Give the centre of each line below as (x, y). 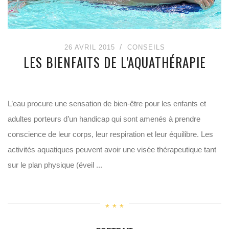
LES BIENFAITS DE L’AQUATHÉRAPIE (114, 62)
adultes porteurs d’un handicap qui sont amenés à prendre (104, 119)
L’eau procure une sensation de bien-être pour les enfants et (107, 104)
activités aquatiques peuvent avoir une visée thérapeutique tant (112, 150)
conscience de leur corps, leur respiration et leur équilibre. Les (110, 134)
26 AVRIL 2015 (89, 47)
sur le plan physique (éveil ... (55, 165)
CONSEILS (146, 47)
